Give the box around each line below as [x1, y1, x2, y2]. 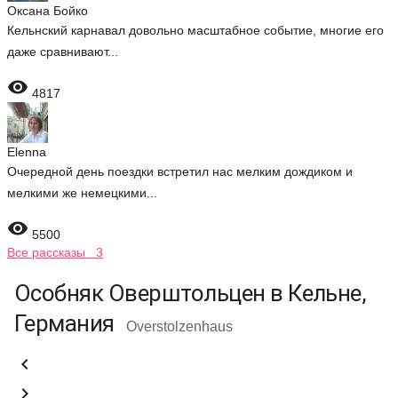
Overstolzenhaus [126, 319, 234, 334]
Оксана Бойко [7, 4, 88, 18]
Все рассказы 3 [7, 245, 103, 259]
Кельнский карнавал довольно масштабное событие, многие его [7, 23, 384, 37]
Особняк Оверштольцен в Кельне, [14, 280, 367, 306]
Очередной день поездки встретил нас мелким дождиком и [7, 164, 353, 179]
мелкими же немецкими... [7, 186, 157, 200]
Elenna [7, 145, 46, 159]
